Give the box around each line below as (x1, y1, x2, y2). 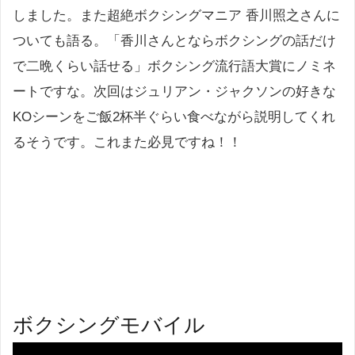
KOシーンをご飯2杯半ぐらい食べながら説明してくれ (13, 109, 335, 125)
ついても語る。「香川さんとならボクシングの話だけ (13, 33, 336, 49)
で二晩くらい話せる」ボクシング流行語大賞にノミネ (13, 59, 336, 74)
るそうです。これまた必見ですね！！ (13, 135, 242, 151)
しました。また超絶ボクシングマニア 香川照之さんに (13, 8, 340, 24)
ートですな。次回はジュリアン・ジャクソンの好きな (13, 84, 336, 100)
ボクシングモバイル (13, 307, 205, 339)
